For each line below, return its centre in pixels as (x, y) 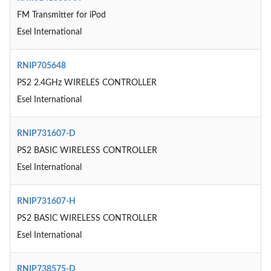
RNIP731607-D (46, 134)
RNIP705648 (41, 66)
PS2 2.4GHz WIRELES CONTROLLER (87, 83)
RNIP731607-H (46, 201)
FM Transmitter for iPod (61, 15)
